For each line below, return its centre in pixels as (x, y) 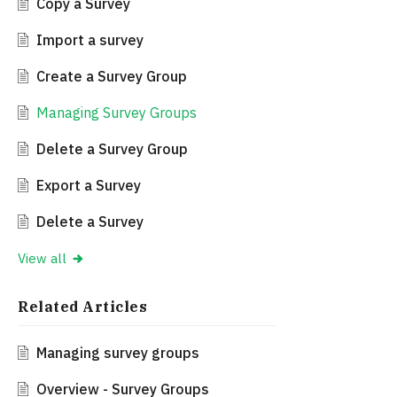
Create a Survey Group (111, 77)
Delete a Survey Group (112, 149)
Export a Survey (88, 186)
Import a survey (90, 40)
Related (50, 307)
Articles (115, 307)
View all (42, 259)
